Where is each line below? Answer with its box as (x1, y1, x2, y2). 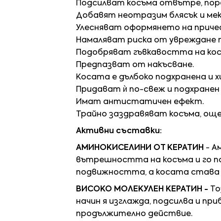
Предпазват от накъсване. (76, 61, 194, 70)
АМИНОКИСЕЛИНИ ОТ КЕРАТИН (76, 144, 204, 152)
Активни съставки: (76, 127, 162, 136)
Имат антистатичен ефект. (76, 98, 204, 107)
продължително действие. (76, 210, 192, 219)
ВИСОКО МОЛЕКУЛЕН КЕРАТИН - (76, 185, 210, 194)
